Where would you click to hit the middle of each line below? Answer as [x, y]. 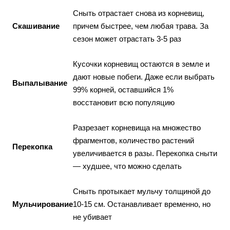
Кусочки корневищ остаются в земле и [141, 64]
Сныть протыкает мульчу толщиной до [142, 191]
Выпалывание [40, 83]
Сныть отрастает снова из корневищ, [139, 13]
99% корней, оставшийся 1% [123, 89]
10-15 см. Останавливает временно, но [142, 204]
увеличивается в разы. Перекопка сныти [145, 153]
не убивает [92, 217]
